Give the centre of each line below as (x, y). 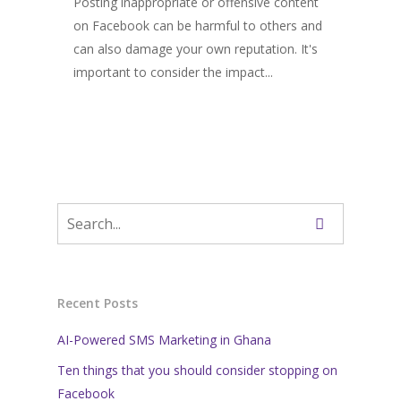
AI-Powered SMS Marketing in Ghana (164, 340)
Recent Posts (98, 303)
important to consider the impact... (173, 72)
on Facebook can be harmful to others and (198, 26)
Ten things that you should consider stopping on (197, 370)
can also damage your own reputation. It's (196, 49)
